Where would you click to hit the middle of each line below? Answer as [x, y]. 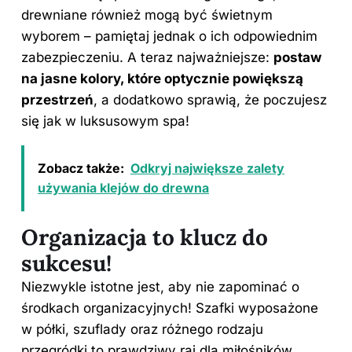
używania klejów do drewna [123, 187]
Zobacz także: [81, 168]
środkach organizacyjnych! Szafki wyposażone [170, 308]
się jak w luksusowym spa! [105, 121]
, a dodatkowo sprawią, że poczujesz [210, 99]
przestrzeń [57, 99]
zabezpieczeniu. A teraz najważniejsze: [147, 57]
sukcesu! [66, 263]
